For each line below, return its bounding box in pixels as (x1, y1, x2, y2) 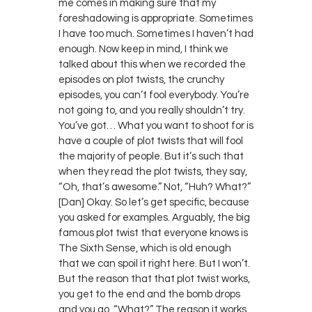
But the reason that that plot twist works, (58, 273, 250, 284)
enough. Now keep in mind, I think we (58, 43, 228, 54)
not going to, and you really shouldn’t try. (58, 104, 245, 116)
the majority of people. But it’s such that (58, 150, 244, 162)
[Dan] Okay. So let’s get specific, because (58, 196, 249, 208)
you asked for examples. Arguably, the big (58, 212, 250, 223)
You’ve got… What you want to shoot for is (58, 120, 253, 131)
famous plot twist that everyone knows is (58, 227, 248, 238)
